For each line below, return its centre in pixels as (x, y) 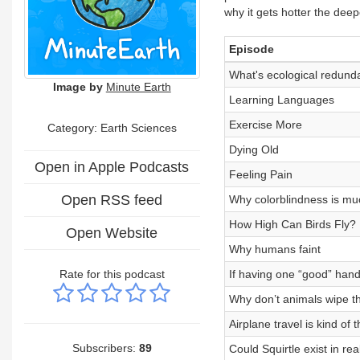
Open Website (112, 233)
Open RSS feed (112, 200)
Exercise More (265, 125)
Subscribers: (105, 348)
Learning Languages (281, 100)
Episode (251, 49)
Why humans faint (274, 249)
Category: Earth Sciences (112, 127)
